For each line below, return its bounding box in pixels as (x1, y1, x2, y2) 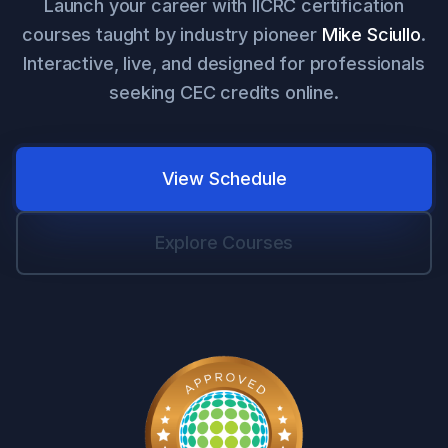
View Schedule (161, 167, 287, 189)
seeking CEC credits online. (109, 81, 339, 103)
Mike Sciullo (321, 23, 421, 45)
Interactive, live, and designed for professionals (23, 52, 425, 74)
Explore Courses (154, 231, 294, 253)
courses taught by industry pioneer (22, 23, 322, 45)
